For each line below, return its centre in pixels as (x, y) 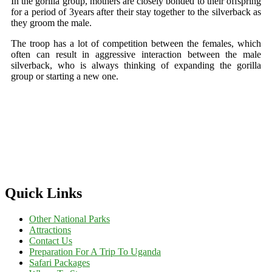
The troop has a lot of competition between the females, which (136, 43)
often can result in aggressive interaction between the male (136, 54)
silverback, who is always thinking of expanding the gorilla (136, 65)
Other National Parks (70, 219)
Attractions (50, 229)
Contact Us (51, 240)
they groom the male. (51, 22)
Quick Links (43, 193)
